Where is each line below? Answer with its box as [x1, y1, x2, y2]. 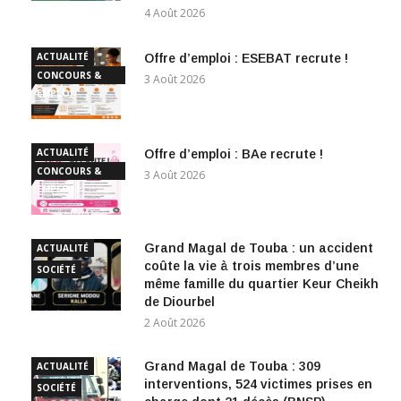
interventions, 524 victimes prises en [144, 377, 372, 392]
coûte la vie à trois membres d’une [144, 259, 359, 274]
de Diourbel [144, 294, 215, 310]
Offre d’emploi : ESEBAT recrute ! [144, 51, 348, 66]
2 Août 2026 [144, 315, 205, 331]
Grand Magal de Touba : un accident [144, 241, 373, 256]
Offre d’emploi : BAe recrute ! [144, 147, 323, 162]
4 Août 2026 [144, 5, 205, 21]
